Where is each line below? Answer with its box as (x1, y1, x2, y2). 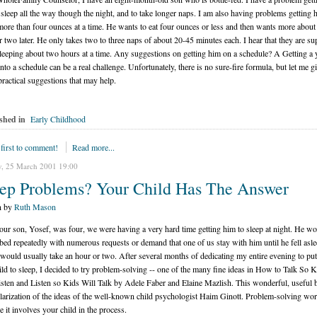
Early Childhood (30, 113, 86, 125)
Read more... (72, 142, 115, 153)
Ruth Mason (14, 201, 56, 212)
